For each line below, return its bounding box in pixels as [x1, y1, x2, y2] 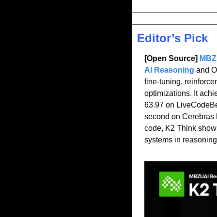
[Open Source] [144, 54, 200, 62]
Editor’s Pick [137, 31, 208, 45]
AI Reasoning [144, 65, 196, 74]
